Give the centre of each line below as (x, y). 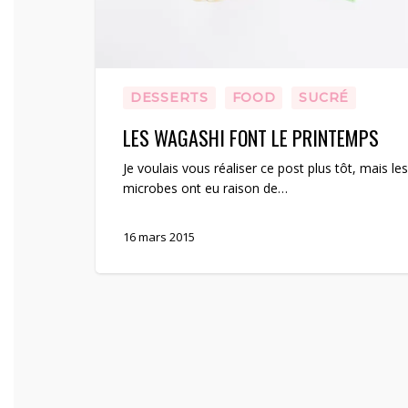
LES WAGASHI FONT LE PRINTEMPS (251, 137)
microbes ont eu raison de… (205, 188)
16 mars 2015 (159, 236)
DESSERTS (169, 97)
